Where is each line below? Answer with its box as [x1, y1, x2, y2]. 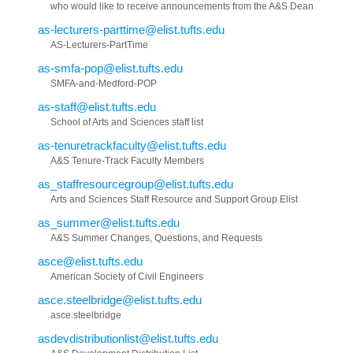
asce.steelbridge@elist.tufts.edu [38, 292, 202, 307]
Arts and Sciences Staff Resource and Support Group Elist [50, 193, 298, 205]
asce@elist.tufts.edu [38, 254, 143, 268]
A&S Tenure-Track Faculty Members [50, 154, 204, 166]
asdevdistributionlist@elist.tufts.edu [38, 331, 218, 345]
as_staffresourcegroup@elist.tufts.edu [38, 176, 233, 191]
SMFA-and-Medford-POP [50, 77, 157, 89]
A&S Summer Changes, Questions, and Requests [50, 232, 262, 243]
